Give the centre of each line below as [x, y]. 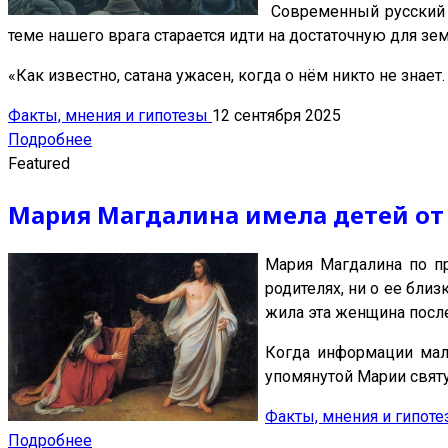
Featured [39, 164]
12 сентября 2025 [276, 116]
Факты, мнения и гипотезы [110, 116]
